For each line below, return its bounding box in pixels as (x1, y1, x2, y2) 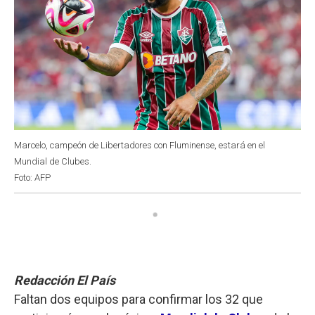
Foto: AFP (14, 172, 51, 183)
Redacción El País (14, 272, 115, 288)
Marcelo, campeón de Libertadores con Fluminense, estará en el (14, 139, 265, 150)
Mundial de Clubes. (14, 155, 91, 167)
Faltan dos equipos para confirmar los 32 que (14, 291, 263, 307)
